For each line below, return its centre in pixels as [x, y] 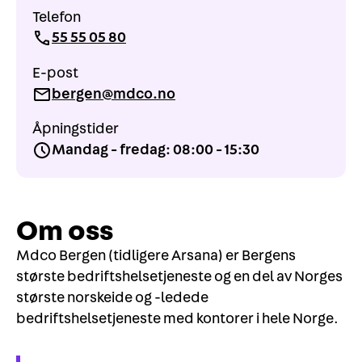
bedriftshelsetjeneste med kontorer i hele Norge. [177, 319]
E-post [55, 73]
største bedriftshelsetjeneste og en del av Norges [179, 277]
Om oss [65, 232]
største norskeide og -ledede [112, 298]
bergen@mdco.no [114, 94]
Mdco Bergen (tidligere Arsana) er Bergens [156, 256]
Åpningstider [76, 129]
